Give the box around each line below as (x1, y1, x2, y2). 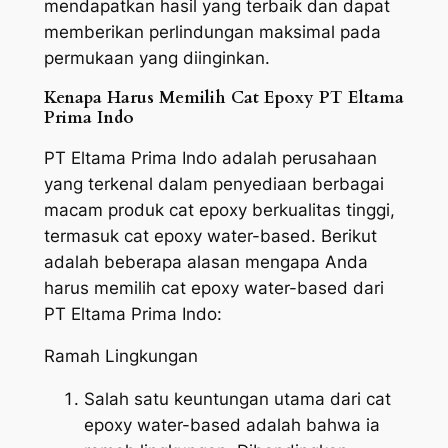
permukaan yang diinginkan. (43, 48, 270, 68)
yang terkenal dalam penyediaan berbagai (43, 173, 384, 194)
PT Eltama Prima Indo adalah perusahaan (43, 147, 377, 168)
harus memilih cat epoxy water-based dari (43, 277, 384, 298)
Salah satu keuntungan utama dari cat (83, 389, 391, 410)
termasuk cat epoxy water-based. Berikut (43, 225, 377, 246)
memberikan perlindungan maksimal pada (43, 22, 381, 42)
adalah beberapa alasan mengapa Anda (43, 251, 368, 272)
